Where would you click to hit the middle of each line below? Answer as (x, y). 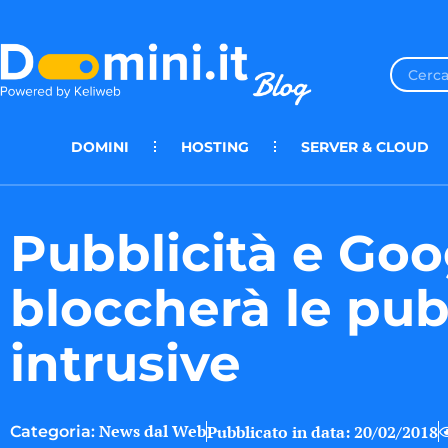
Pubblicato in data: (278, 431)
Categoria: (52, 432)
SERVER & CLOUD (365, 146)
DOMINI (100, 146)
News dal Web (152, 431)
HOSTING (215, 146)
